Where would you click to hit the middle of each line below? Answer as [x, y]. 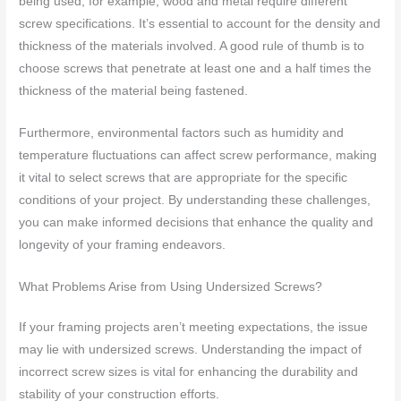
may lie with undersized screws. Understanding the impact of [191, 349]
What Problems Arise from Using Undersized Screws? [171, 286]
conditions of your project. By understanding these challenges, [195, 200]
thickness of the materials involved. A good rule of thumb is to [192, 46]
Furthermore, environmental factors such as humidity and [182, 132]
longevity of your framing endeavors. [123, 244]
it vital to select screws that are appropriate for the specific [183, 177]
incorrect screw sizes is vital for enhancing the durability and [189, 371]
